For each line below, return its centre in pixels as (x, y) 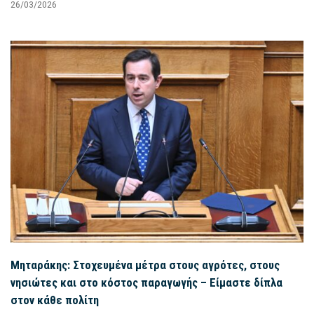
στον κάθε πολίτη (55, 300)
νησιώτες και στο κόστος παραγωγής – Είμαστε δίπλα (146, 282)
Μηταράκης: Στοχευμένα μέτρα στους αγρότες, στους (145, 265)
